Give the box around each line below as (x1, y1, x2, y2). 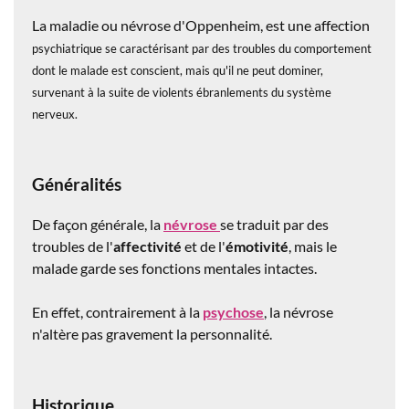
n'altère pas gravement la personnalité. (32, 324, 272, 342)
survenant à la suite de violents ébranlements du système (32, 84, 331, 100)
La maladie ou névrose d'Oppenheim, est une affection (32, 16, 370, 34)
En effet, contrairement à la (32, 302, 203, 320)
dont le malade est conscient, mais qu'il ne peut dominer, (32, 62, 323, 78)
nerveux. (32, 106, 78, 121)
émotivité (225, 236, 288, 255)
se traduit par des (220, 215, 329, 233)
